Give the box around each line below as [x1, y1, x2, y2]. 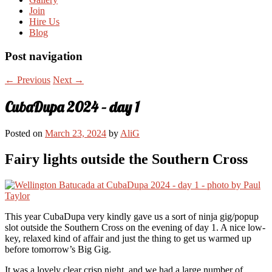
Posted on [5, 127, 45, 138]
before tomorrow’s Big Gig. [5, 243, 111, 254]
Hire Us [29, 16, 59, 27]
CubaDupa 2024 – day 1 [5, 97, 140, 116]
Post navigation [5, 50, 83, 63]
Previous [15, 74, 50, 85]
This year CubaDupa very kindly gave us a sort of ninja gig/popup [5, 211, 259, 222]
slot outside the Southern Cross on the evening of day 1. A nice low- [5, 222, 265, 233]
